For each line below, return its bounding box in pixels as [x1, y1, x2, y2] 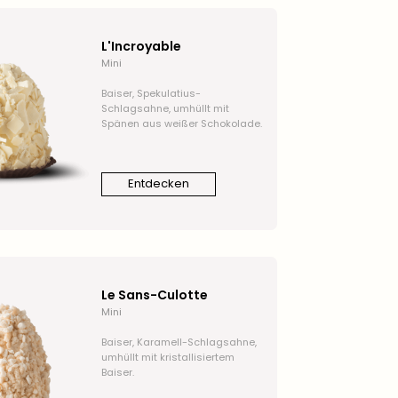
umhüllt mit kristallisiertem [100, 349, 235, 364]
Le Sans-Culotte [100, 285, 208, 304]
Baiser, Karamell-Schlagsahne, [100, 334, 257, 349]
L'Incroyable [100, 36, 181, 55]
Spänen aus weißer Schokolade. [100, 115, 262, 131]
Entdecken [127, 175, 189, 193]
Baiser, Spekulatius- [100, 85, 201, 100]
